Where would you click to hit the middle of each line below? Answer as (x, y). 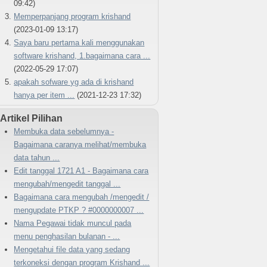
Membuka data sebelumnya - (64, 131)
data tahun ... (37, 157)
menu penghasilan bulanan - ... (67, 236)
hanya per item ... (44, 95)
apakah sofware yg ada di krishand (74, 82)
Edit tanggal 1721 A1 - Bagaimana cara (81, 170)
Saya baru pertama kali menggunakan (79, 42)
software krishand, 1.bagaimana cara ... (82, 55)
